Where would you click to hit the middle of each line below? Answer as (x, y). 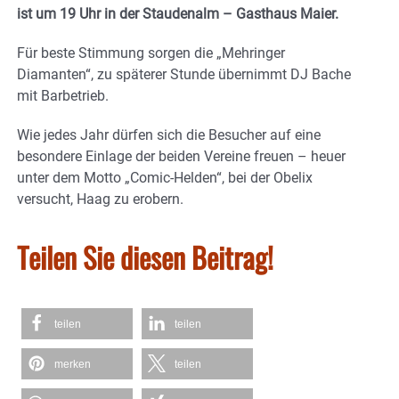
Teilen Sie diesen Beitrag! (145, 257)
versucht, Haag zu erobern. (100, 199)
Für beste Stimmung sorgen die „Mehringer (151, 53)
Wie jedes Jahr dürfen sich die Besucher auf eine (169, 135)
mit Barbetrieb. (63, 96)
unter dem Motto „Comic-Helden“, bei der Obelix (165, 178)
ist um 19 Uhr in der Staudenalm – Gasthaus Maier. (178, 14)
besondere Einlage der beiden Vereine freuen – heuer (181, 157)
